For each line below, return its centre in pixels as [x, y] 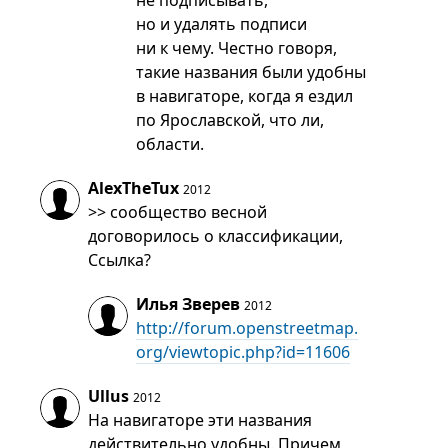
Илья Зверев [188, 304]
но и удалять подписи [222, 24]
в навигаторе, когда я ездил [245, 96]
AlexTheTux [134, 188]
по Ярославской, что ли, [230, 120]
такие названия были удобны [251, 72]
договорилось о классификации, [216, 236]
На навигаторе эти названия [200, 420]
